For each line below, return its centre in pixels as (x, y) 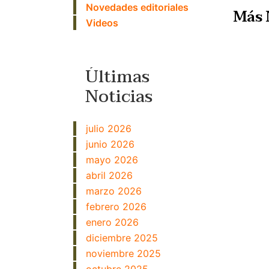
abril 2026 (109, 175)
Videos (102, 23)
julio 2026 (109, 128)
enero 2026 (112, 222)
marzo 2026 (114, 191)
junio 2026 (110, 144)
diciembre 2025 (122, 238)
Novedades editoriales (137, 7)
